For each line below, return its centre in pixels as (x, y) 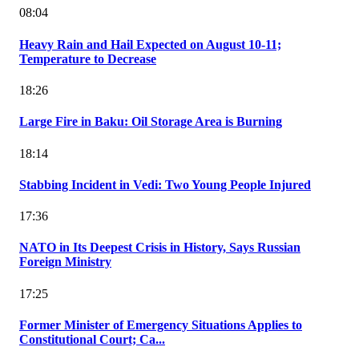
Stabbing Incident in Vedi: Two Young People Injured (165, 184)
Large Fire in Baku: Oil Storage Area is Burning (151, 122)
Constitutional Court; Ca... (92, 339)
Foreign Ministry (65, 262)
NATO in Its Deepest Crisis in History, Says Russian (160, 248)
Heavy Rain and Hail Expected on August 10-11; (150, 44)
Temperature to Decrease (88, 58)
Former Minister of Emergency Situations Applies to (161, 325)
